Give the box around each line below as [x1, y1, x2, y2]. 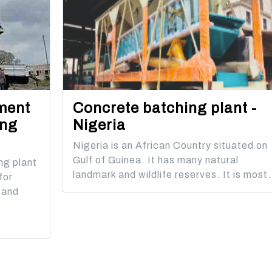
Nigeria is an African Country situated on [72, 140, 268, 151]
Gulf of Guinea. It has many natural [72, 155, 239, 166]
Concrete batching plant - [72, 100, 257, 117]
